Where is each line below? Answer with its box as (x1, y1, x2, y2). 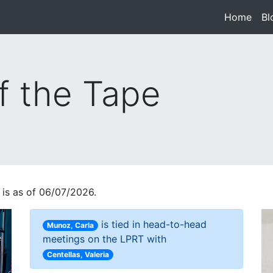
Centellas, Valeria (47, 249, 110, 259)
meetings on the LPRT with (43, 232, 166, 245)
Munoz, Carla (47, 220, 94, 230)
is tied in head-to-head (98, 218, 207, 230)
